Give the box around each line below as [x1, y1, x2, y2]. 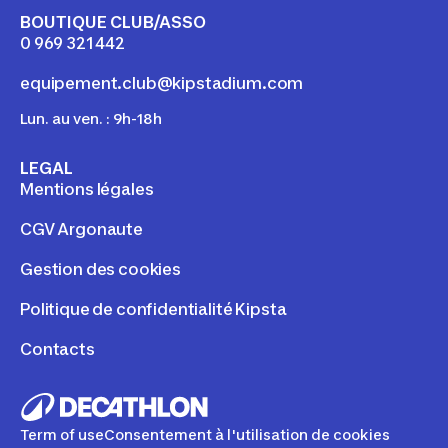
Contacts [20, 339, 95, 360]
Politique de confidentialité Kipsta [20, 299, 287, 320]
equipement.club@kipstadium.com [20, 73, 304, 94]
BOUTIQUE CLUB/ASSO [20, 12, 206, 33]
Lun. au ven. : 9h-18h [20, 110, 162, 128]
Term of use [20, 426, 104, 444]
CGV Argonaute [20, 219, 143, 240]
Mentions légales [20, 179, 154, 200]
